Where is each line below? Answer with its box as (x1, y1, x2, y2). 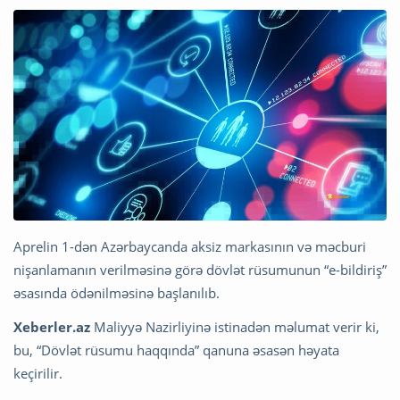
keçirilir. (13, 363, 62, 382)
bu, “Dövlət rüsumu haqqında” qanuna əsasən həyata (13, 340, 339, 359)
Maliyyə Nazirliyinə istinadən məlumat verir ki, (90, 317, 379, 336)
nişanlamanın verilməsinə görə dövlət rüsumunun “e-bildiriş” (13, 260, 387, 279)
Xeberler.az (13, 317, 90, 336)
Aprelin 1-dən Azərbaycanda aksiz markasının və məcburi (13, 237, 366, 255)
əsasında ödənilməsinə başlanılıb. (13, 283, 220, 302)
